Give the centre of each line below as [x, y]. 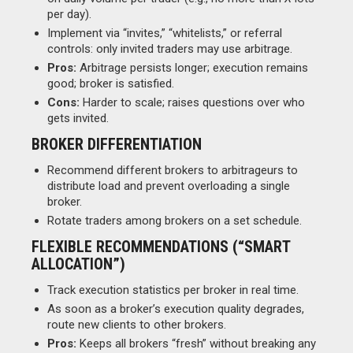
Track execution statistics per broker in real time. [173, 290]
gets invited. [78, 118]
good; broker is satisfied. [111, 84]
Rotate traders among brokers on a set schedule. [175, 221]
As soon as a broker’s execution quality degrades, [176, 309]
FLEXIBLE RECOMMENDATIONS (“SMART [161, 247]
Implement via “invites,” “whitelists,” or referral [165, 33]
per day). [69, 14]
